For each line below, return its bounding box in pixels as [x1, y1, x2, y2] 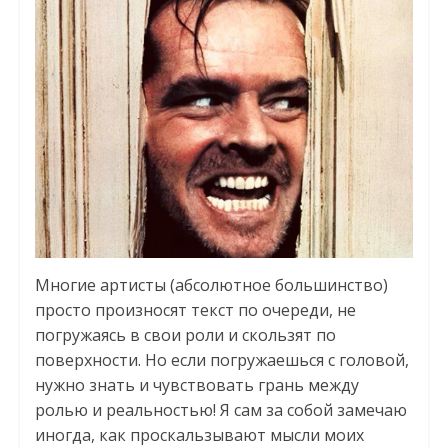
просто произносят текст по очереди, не [34, 299, 356, 322]
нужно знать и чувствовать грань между [34, 374, 359, 397]
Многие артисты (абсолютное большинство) [34, 274, 388, 297]
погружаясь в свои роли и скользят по [34, 324, 336, 347]
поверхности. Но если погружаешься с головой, [34, 349, 409, 372]
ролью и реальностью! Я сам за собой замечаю [34, 399, 407, 422]
